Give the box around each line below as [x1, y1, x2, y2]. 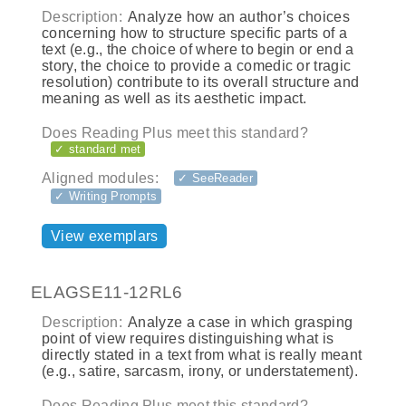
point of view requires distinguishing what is [42, 331, 334, 347]
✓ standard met [54, 141, 141, 156]
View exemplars [51, 228, 159, 245]
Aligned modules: [42, 170, 159, 187]
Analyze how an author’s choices [124, 8, 351, 24]
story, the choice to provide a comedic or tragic [42, 57, 352, 73]
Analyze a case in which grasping [124, 314, 353, 331]
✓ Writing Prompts [54, 189, 158, 204]
